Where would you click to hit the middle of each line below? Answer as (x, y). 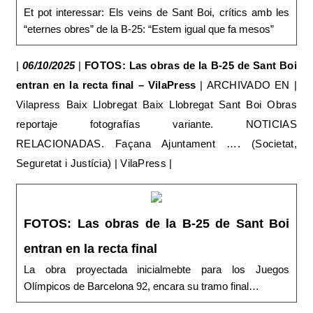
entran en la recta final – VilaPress (106, 85)
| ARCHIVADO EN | (246, 85)
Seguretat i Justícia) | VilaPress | (94, 163)
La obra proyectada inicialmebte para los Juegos (156, 269)
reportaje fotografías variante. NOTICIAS (156, 124)
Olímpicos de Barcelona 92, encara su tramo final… (141, 286)
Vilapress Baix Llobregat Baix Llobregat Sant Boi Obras (156, 104)
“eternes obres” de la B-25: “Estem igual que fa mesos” (149, 29)
